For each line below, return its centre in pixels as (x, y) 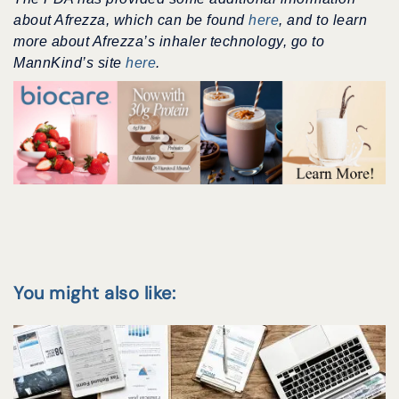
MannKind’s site (69, 63)
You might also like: (94, 293)
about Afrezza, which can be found (131, 20)
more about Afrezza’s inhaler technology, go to (169, 42)
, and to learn (323, 20)
